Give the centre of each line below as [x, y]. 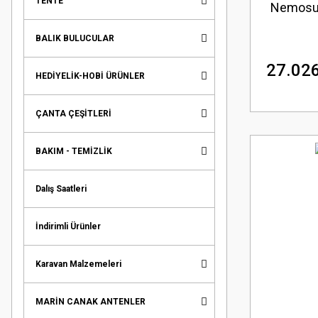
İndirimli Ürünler [68, 226]
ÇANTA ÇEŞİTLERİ [73, 113]
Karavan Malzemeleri [78, 264]
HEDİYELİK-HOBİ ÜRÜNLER [90, 76]
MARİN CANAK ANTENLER [91, 301]
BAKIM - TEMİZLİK [74, 151]
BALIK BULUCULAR [75, 38]
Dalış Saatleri [61, 188]
